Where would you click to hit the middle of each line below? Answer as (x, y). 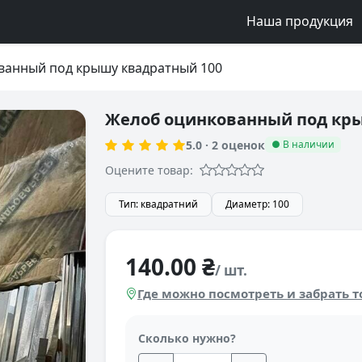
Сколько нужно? (187, 338)
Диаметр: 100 (257, 204)
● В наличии (303, 144)
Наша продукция (301, 21)
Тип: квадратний (158, 204)
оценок (242, 145)
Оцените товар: (149, 170)
